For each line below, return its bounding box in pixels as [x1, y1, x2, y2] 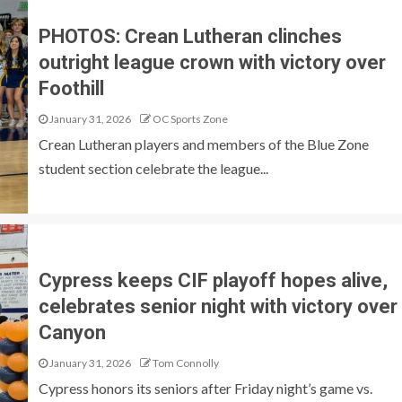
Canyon [38, 320, 106, 344]
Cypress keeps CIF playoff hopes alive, [38, 268, 388, 292]
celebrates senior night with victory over [38, 294, 398, 318]
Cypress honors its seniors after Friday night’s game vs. [38, 379, 372, 397]
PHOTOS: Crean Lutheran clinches [38, 24, 342, 48]
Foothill [38, 76, 104, 100]
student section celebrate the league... [38, 159, 268, 177]
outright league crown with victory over [38, 50, 386, 74]
